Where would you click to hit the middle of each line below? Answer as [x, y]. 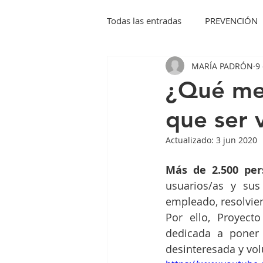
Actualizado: [191, 140]
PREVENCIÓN [231, 20]
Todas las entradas [144, 20]
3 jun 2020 [237, 140]
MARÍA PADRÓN [222, 66]
